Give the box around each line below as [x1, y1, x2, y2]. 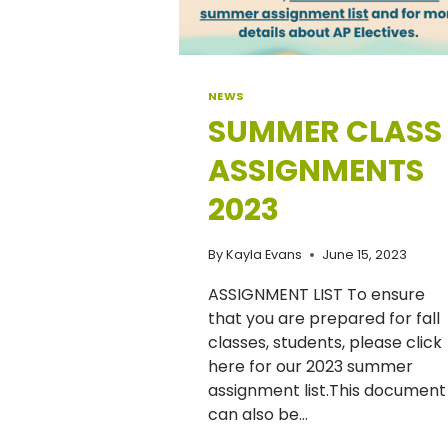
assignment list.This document [207, 379, 446, 403]
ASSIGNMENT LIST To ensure [207, 283, 425, 307]
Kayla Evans [225, 246, 302, 264]
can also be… [207, 403, 308, 427]
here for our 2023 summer [207, 355, 413, 379]
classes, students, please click [207, 331, 442, 355]
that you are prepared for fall [207, 307, 440, 331]
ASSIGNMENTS [207, 150, 424, 193]
